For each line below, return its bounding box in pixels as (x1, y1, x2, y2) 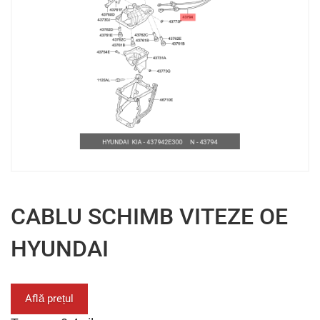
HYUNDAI (11, 235, 109, 262)
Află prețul (25, 292, 74, 305)
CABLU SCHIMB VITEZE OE (11, 203, 288, 230)
